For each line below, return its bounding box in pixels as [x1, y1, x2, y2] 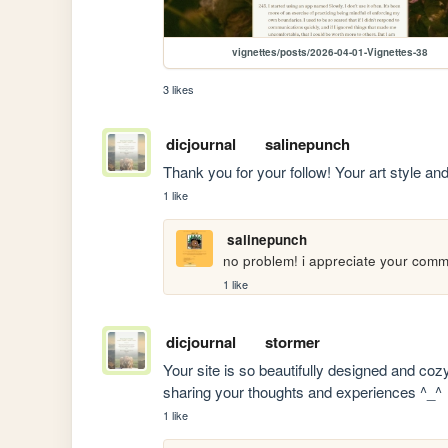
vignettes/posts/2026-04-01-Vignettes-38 [232, 45, 429, 60]
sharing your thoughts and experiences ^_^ [163, 381, 443, 403]
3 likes [163, 81, 195, 98]
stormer [264, 331, 320, 354]
